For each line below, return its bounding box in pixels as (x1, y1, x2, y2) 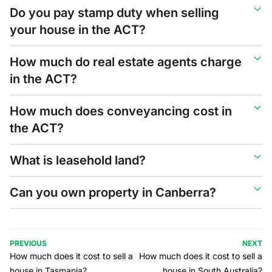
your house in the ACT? (10, 22, 146, 37)
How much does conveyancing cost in (10, 103, 232, 118)
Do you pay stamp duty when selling (10, 5, 219, 20)
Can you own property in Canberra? (10, 185, 216, 200)
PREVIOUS (10, 238, 47, 248)
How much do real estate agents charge (10, 54, 242, 69)
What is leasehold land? (10, 152, 146, 168)
